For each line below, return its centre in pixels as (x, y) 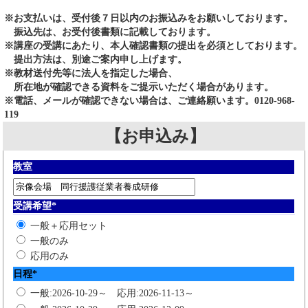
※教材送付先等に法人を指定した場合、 (91, 73)
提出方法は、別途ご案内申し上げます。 (96, 59)
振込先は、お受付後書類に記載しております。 (110, 32)
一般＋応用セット (69, 225)
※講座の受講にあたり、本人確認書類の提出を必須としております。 (153, 45)
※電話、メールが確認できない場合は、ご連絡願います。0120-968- (150, 100)
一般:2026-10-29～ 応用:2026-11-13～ (112, 293)
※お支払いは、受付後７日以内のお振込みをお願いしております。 (148, 18)
